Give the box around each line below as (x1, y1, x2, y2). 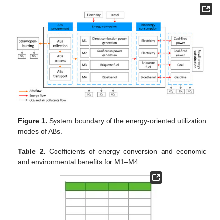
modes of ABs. (18, 127, 63, 135)
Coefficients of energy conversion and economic (45, 147, 206, 155)
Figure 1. (18, 116, 48, 125)
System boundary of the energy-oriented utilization (47, 116, 206, 125)
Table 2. (18, 147, 46, 155)
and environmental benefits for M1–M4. (18, 157, 140, 165)
